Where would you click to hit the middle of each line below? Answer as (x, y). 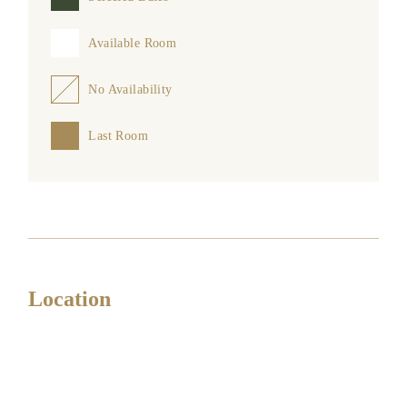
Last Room (119, 135)
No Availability (130, 89)
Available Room (133, 43)
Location (70, 298)
